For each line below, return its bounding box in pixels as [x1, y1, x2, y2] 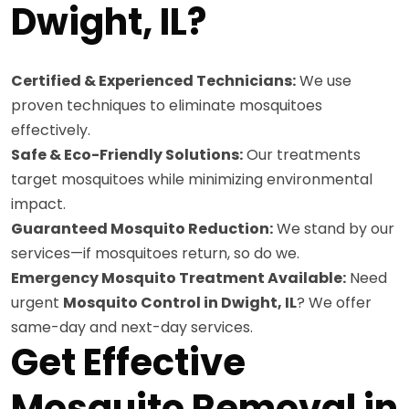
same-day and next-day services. [11, 317, 253, 338]
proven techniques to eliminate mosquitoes [11, 95, 322, 116]
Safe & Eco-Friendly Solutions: [11, 144, 243, 165]
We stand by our [273, 218, 394, 239]
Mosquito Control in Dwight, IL [63, 292, 297, 313]
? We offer [297, 292, 372, 313]
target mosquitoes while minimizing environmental [11, 169, 372, 190]
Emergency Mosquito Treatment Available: [11, 267, 346, 288]
